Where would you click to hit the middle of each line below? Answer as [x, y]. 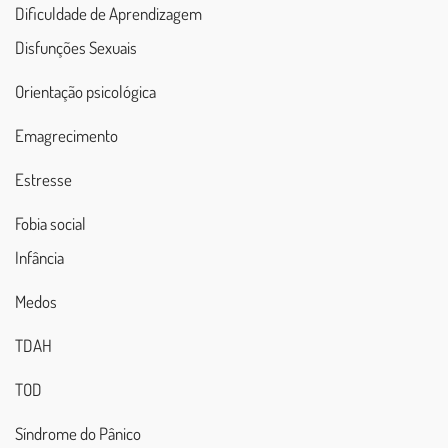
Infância [39, 258]
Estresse [43, 180]
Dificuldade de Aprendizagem [108, 14]
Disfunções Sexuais [76, 48]
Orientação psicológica [85, 92]
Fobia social [50, 224]
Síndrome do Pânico [78, 434]
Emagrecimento [66, 136]
